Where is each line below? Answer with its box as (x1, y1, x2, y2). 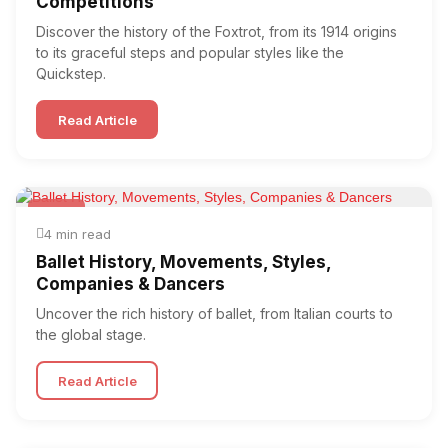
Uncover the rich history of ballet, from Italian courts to (36, 305, 393, 322)
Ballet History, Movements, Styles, (36, 252, 331, 272)
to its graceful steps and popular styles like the (36, 44, 344, 61)
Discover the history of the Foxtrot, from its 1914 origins (36, 23, 397, 40)
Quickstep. (36, 65, 106, 82)
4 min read (44, 226, 111, 242)
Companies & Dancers (36, 274, 225, 294)
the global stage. (36, 326, 146, 343)
